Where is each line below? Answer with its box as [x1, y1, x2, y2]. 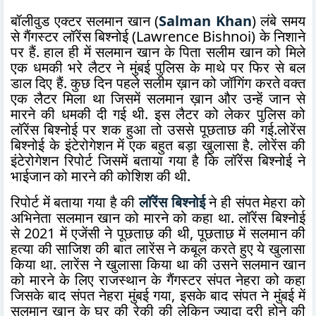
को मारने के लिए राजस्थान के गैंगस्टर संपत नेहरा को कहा [11, 269, 305, 289]
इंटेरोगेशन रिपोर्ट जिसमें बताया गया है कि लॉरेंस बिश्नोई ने [11, 150, 305, 170]
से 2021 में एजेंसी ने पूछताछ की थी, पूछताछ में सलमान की [11, 223, 305, 243]
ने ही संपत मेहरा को [205, 192, 306, 212]
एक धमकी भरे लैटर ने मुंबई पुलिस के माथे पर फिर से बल [11, 57, 305, 77]
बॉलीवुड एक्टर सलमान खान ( [11, 11, 159, 30]
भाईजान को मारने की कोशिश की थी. [11, 166, 190, 186]
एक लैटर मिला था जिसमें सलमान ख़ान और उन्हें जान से [11, 88, 305, 108]
